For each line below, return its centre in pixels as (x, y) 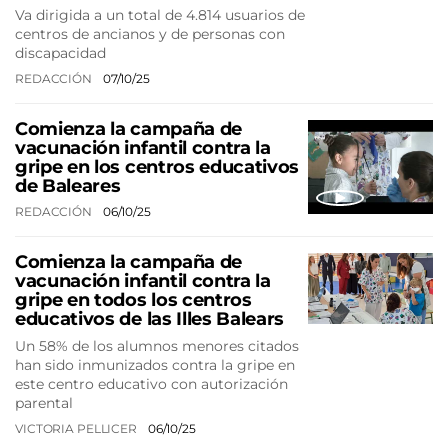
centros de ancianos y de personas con (150, 34)
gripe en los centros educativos (157, 167)
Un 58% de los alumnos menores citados (157, 346)
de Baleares (68, 186)
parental (44, 403)
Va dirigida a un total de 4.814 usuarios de (160, 15)
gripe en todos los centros (133, 300)
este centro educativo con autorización (151, 384)
